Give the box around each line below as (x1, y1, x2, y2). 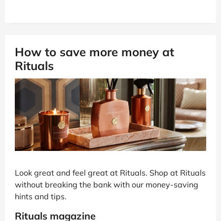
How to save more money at (15, 44, 174, 59)
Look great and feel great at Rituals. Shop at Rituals (15, 168, 206, 178)
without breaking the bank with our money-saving (15, 180, 198, 190)
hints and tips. (15, 191, 67, 202)
